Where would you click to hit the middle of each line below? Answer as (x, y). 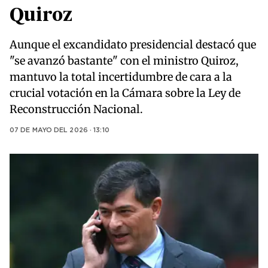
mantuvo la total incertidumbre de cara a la (121, 77)
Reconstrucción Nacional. (76, 109)
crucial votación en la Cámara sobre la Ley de (125, 93)
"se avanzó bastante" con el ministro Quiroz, (124, 61)
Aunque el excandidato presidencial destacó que (133, 45)
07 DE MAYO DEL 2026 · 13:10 (60, 131)
